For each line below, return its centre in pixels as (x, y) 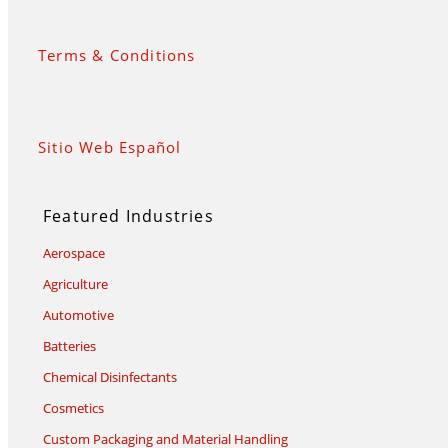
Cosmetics (73, 408)
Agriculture (75, 284)
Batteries (69, 346)
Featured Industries (128, 216)
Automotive (78, 315)
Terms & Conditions (117, 55)
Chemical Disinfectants (110, 377)
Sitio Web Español (110, 147)
